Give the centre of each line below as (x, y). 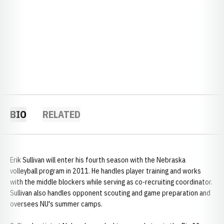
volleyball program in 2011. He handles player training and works (105, 171)
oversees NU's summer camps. (56, 204)
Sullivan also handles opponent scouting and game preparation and (110, 193)
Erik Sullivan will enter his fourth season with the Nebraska (98, 160)
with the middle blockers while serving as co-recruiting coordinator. (111, 182)
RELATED (61, 114)
